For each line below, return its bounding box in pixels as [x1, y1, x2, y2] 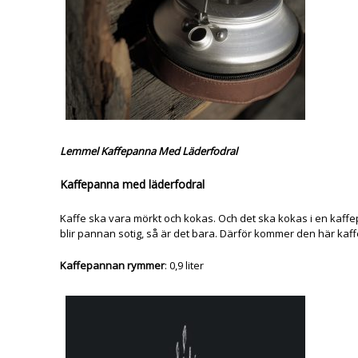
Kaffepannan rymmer [59, 257, 165, 272]
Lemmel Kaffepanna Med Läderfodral [59, 143, 237, 158]
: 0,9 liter [164, 257, 204, 272]
